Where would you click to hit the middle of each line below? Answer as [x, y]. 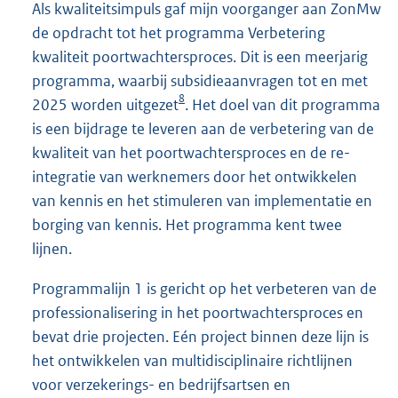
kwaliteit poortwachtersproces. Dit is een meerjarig [200, 56]
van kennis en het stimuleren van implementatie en [202, 200]
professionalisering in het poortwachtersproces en [198, 312]
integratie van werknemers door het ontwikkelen [195, 176]
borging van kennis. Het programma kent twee [187, 224]
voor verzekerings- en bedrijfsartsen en [161, 384]
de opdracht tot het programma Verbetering [179, 32]
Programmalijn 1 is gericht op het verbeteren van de [204, 288]
